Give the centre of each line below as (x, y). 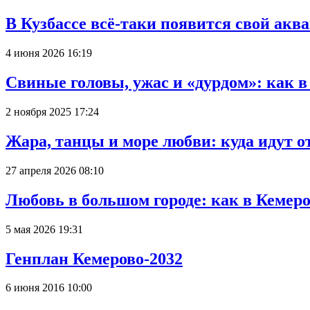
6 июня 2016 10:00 (49, 288)
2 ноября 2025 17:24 (52, 112)
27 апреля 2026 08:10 (55, 170)
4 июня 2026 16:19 (49, 53)
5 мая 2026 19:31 (44, 229)
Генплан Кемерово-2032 (94, 258)
